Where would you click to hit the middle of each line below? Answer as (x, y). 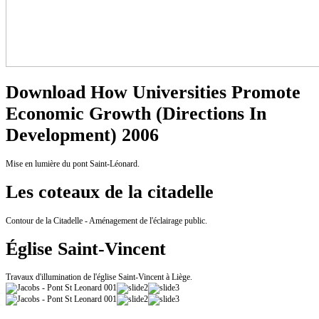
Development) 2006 (82, 135)
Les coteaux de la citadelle (110, 192)
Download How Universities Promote (153, 93)
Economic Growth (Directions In (136, 114)
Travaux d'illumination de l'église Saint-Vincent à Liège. (99, 277)
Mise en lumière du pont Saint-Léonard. (73, 163)
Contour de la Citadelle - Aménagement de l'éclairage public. (106, 220)
